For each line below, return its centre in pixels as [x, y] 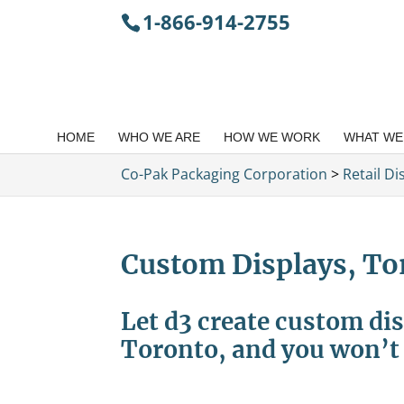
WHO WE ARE [159, 137]
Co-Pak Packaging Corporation [225, 174]
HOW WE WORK [271, 137]
